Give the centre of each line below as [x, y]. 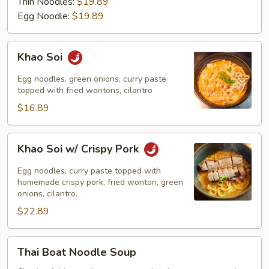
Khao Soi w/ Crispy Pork [80, 149]
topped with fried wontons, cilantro [85, 90]
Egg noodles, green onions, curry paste [92, 79]
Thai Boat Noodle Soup [77, 252]
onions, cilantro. [47, 194]
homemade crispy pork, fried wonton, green [100, 182]
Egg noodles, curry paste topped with [89, 171]
